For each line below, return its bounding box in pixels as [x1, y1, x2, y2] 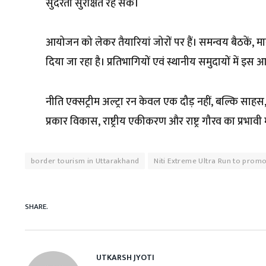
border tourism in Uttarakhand [31, 154, 140, 167]
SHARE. [25, 200, 48, 214]
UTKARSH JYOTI [96, 250, 154, 264]
